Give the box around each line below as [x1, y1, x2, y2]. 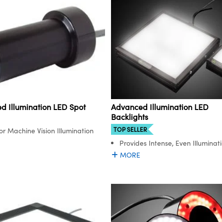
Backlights [111, 111, 148, 122]
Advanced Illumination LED [111, 102, 209, 112]
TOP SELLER [113, 125, 147, 134]
